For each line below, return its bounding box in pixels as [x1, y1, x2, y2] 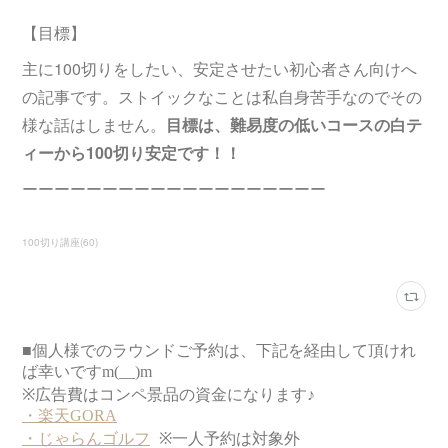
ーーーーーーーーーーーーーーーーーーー [22, 177, 327, 201]
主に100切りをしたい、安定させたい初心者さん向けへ [22, 57, 418, 81]
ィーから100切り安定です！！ [22, 141, 242, 165]
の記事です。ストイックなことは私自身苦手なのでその [22, 85, 423, 109]
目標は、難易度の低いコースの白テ [166, 113, 423, 137]
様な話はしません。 [22, 113, 167, 137]
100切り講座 [22, 235, 81, 250]
